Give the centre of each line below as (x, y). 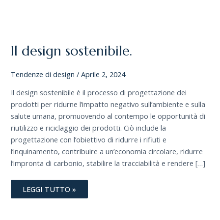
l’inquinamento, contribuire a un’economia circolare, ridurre (107, 151)
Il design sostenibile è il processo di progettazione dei (99, 93)
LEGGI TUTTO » (50, 189)
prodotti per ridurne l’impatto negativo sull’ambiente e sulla (108, 104)
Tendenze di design (43, 74)
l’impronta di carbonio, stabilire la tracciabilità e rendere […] (108, 163)
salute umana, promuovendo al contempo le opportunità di (108, 116)
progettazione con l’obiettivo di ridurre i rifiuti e (89, 140)
